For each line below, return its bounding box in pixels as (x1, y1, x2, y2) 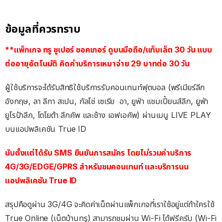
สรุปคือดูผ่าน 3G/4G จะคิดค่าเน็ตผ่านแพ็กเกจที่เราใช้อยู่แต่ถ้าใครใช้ (5, 199, 215, 209)
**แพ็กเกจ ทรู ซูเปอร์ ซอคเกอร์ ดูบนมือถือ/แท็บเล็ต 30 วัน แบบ (5, 44, 212, 55)
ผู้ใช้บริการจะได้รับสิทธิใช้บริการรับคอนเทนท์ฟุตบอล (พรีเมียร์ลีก (5, 82, 205, 92)
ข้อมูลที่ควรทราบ (5, 22, 81, 35)
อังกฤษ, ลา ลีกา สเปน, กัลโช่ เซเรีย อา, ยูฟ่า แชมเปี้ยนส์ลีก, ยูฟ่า (5, 96, 209, 106)
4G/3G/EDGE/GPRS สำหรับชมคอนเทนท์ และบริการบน (5, 161, 189, 171)
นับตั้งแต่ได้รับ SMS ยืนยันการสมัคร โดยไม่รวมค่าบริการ (5, 147, 192, 158)
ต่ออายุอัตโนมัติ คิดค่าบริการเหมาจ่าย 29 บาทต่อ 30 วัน (5, 58, 190, 68)
